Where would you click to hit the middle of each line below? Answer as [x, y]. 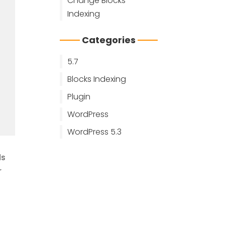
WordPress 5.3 [95, 132]
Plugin [79, 97]
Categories [108, 40]
